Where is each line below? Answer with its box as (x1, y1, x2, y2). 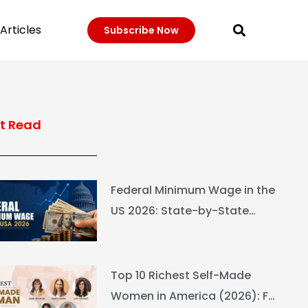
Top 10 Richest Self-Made (110, 267, 251, 284)
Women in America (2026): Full (110, 288, 280, 305)
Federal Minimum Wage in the (110, 182, 275, 199)
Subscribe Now (103, 23, 179, 38)
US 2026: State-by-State (110, 203, 249, 219)
